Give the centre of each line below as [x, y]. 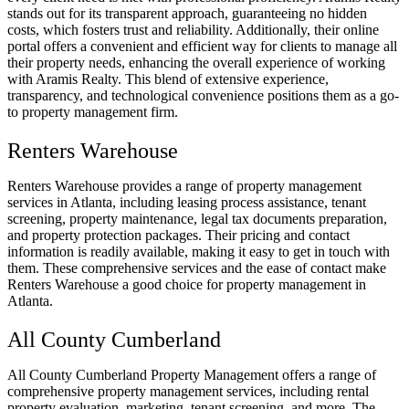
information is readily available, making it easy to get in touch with [199, 252]
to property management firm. [93, 112]
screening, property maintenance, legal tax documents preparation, [197, 219]
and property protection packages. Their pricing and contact [178, 236]
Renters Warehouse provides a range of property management [184, 186]
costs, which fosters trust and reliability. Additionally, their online [193, 30]
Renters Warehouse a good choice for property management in [187, 285]
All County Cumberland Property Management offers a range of [192, 375]
